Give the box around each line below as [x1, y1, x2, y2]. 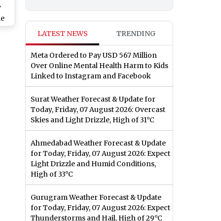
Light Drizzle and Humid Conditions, [31, 159, 156, 169]
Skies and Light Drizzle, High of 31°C [31, 115, 154, 125]
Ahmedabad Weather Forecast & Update [31, 139, 166, 148]
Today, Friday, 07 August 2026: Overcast [31, 105, 165, 114]
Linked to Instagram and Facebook [31, 72, 151, 81]
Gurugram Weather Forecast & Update [31, 193, 161, 202]
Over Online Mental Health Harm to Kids [31, 61, 168, 71]
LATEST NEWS [37, 29, 88, 38]
